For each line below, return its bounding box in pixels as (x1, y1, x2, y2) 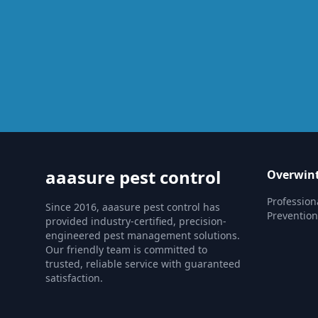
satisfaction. (45, 271, 103, 285)
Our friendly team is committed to (45, 243, 207, 256)
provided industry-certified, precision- (45, 214, 226, 228)
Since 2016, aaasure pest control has (45, 200, 220, 214)
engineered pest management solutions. (45, 229, 240, 242)
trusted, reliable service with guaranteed (45, 257, 241, 270)
